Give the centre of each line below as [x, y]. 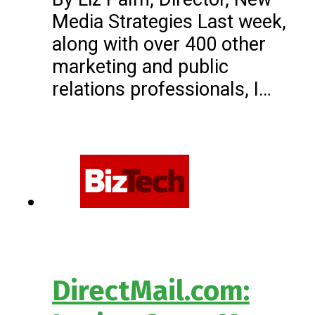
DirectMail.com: [150, 291]
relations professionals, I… [161, 89]
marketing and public [140, 66]
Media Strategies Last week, [169, 21]
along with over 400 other [159, 44]
